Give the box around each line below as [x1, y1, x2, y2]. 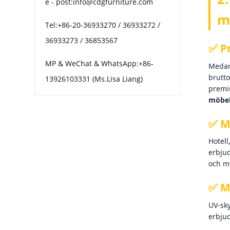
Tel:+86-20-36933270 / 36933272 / [45, 20, 161, 30]
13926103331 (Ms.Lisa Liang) [45, 74, 143, 84]
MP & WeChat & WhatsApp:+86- [45, 59, 154, 69]
